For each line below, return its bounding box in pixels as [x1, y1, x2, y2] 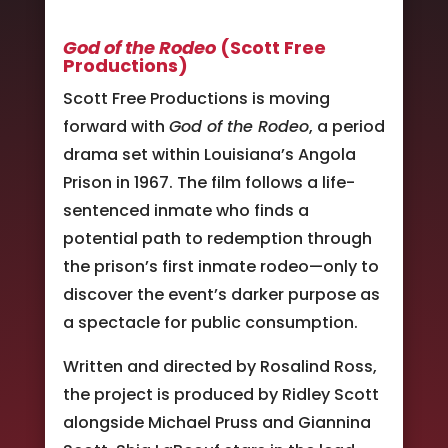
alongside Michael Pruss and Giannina [62, 410, 371, 434]
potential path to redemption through [62, 226, 372, 250]
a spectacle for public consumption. [62, 310, 358, 334]
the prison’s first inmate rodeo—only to [62, 254, 379, 278]
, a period [308, 114, 385, 138]
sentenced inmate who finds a [62, 198, 309, 222]
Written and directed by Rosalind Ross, [62, 354, 377, 378]
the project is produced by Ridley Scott [62, 382, 379, 406]
